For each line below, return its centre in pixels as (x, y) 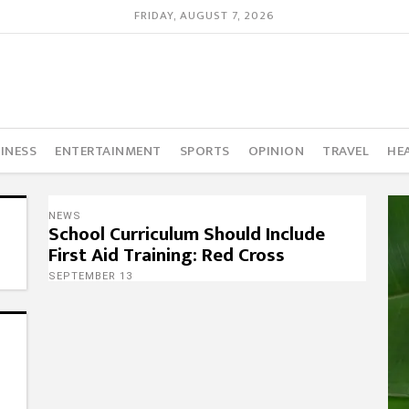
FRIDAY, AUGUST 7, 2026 (204, 16)
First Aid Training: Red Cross (166, 255)
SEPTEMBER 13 (90, 276)
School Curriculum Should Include (186, 234)
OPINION (276, 151)
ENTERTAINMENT (108, 151)
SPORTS (204, 151)
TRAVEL (346, 151)
